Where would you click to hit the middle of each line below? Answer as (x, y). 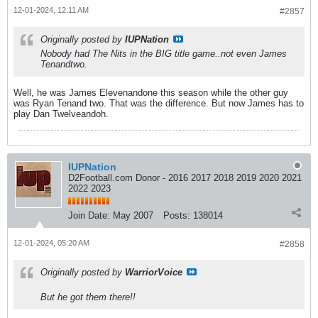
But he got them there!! (88, 297)
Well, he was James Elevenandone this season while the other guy (151, 93)
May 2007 (133, 215)
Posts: (177, 215)
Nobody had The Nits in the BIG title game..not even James (164, 54)
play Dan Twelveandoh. (61, 114)
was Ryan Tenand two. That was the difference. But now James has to (159, 103)
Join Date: (89, 215)
